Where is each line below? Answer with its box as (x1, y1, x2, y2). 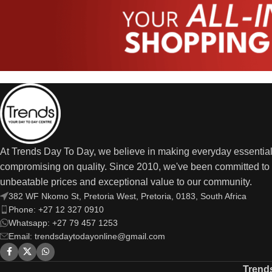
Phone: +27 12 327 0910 (8, 204, 104, 214)
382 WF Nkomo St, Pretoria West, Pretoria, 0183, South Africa (8, 191, 246, 201)
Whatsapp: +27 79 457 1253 (8, 217, 118, 228)
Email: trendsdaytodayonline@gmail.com (8, 231, 165, 241)
